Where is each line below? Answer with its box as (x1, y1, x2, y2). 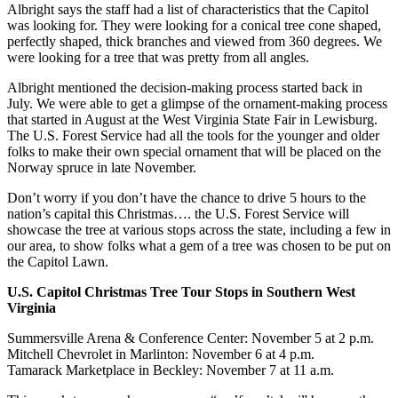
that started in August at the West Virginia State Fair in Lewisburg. (7, 111, 378, 127)
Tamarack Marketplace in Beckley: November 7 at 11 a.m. (7, 362, 334, 378)
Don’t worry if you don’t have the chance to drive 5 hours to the (7, 189, 366, 205)
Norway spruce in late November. (7, 159, 196, 175)
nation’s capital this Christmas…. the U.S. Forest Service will (7, 205, 349, 221)
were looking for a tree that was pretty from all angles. (7, 49, 309, 65)
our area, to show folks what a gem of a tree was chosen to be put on (7, 237, 391, 253)
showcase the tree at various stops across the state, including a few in (7, 221, 391, 237)
